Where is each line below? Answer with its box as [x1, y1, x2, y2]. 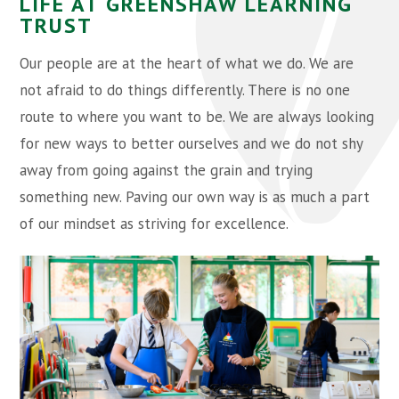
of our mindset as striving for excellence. [20, 214, 289, 233]
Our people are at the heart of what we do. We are [20, 53, 354, 73]
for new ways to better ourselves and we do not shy [20, 134, 363, 153]
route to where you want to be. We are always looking [20, 107, 375, 126]
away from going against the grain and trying [20, 160, 313, 180]
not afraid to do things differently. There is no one [20, 80, 351, 100]
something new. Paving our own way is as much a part [20, 187, 370, 207]
